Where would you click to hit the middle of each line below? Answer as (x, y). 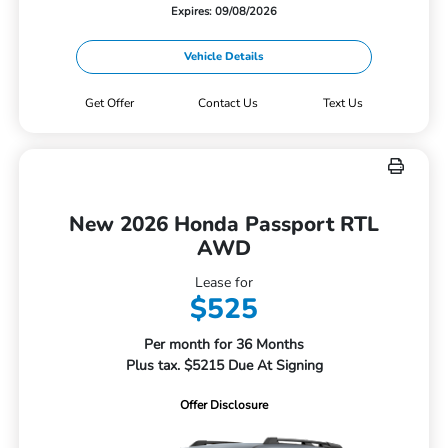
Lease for (224, 282)
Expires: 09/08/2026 (224, 11)
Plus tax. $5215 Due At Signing (224, 365)
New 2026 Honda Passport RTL (224, 223)
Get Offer (109, 102)
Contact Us (228, 102)
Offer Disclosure (224, 404)
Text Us (343, 102)
